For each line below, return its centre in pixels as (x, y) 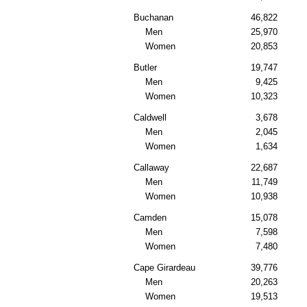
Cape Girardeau (164, 268)
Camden (150, 218)
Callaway (151, 168)
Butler (145, 68)
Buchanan (153, 18)
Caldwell (150, 118)
